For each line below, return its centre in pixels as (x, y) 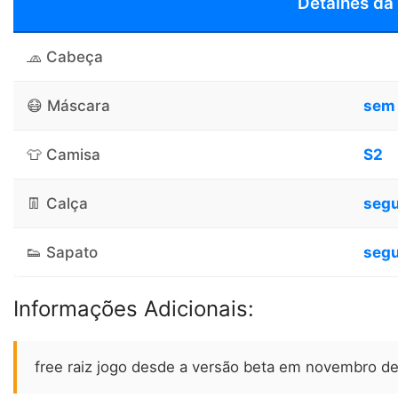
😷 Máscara (68, 105)
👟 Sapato (62, 252)
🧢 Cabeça (65, 56)
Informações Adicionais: (134, 308)
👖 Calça (57, 203)
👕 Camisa (64, 154)
